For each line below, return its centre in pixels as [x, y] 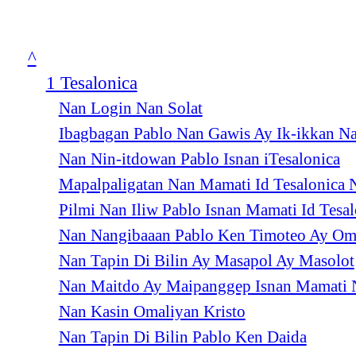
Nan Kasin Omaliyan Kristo [152, 311]
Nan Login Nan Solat [130, 108]
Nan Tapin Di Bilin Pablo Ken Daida [182, 337]
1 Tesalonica [91, 82]
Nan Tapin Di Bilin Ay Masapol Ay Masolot [206, 260]
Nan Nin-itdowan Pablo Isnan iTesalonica [199, 159]
